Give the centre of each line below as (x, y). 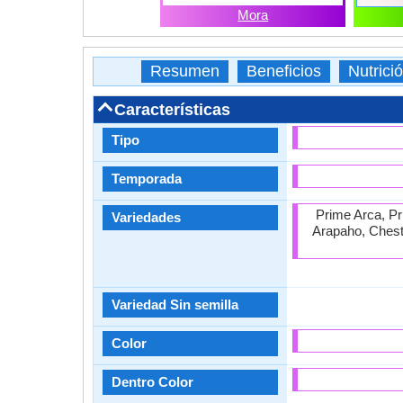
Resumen (185, 71)
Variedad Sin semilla (175, 304)
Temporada (147, 179)
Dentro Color (152, 382)
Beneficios (284, 71)
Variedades (146, 217)
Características (172, 109)
